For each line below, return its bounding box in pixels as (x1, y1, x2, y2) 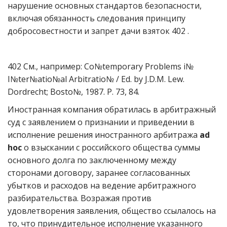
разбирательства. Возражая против (8, 193, 152, 204)
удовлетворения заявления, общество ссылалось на (8, 205, 216, 216)
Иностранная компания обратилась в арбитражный (8, 104, 216, 115)
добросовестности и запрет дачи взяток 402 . (8, 25, 189, 36)
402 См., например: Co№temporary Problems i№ (8, 61, 194, 72)
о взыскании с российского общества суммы (22, 142, 200, 153)
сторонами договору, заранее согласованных (8, 167, 190, 178)
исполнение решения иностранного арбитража (8, 129, 200, 140)
